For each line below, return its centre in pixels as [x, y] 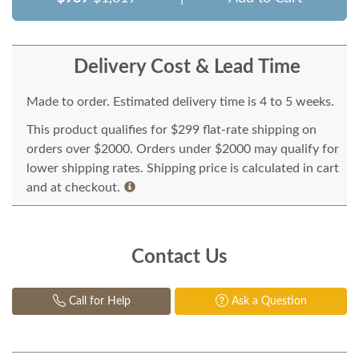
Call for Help [98, 301]
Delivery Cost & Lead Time [187, 67]
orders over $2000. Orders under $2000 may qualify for [183, 149]
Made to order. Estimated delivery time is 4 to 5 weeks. [180, 101]
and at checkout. [73, 187]
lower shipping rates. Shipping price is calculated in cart [183, 168]
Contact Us [179, 257]
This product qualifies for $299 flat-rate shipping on [171, 129]
